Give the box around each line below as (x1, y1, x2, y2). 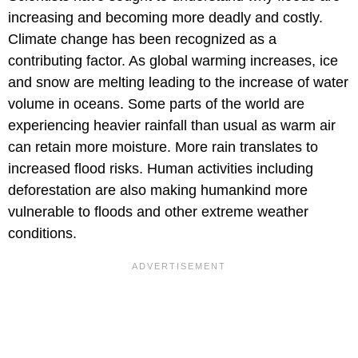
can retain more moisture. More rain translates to (8, 138, 318, 155)
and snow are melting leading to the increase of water (8, 74, 348, 90)
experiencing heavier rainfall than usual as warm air (8, 117, 336, 133)
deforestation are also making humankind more (8, 181, 308, 198)
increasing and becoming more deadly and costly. (8, 9, 323, 26)
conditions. (8, 225, 77, 241)
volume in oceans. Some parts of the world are (8, 95, 304, 112)
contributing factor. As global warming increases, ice (8, 52, 338, 69)
